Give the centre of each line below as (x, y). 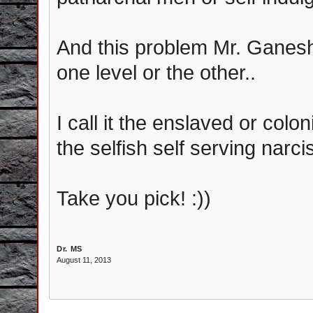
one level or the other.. (156, 72)
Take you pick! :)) (134, 198)
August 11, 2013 (84, 260)
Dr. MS (70, 249)
